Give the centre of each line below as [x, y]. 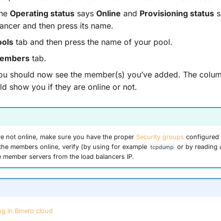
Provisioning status [177, 14]
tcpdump [162, 147]
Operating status [42, 14]
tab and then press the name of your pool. [93, 42]
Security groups [160, 137]
